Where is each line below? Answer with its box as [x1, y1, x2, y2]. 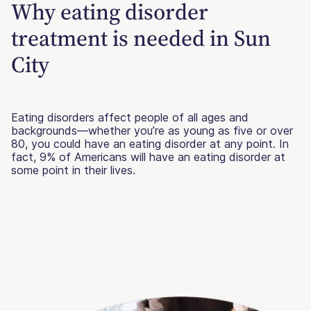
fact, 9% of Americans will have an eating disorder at [11, 149, 285, 164]
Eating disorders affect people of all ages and [11, 110, 249, 124]
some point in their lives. [11, 162, 135, 177]
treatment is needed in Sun [11, 22, 271, 53]
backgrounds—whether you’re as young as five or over [11, 123, 293, 137]
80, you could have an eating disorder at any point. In [11, 136, 289, 151]
